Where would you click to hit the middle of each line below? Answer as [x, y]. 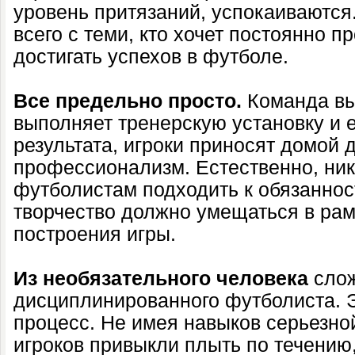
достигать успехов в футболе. [151, 57]
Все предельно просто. [128, 101]
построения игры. [95, 234]
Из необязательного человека [161, 279]
